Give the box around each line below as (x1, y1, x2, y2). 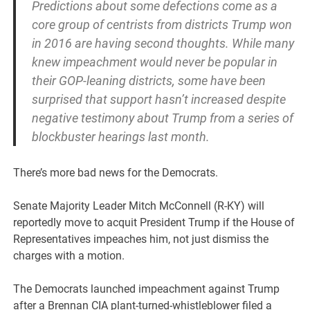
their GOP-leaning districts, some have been (31, 73, 266, 89)
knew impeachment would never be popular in (31, 55, 277, 70)
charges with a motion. (13, 249, 125, 263)
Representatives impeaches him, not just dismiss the (13, 232, 269, 246)
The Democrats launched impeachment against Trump (13, 282, 280, 296)
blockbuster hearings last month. (31, 129, 210, 145)
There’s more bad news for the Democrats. (13, 166, 219, 180)
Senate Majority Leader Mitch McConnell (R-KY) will (13, 199, 265, 213)
